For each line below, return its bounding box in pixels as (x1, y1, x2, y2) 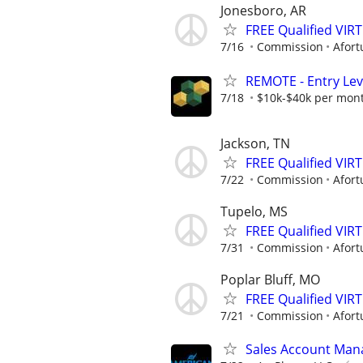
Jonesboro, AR (220, 2, 306, 20)
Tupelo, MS (220, 202, 288, 220)
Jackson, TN (220, 134, 290, 152)
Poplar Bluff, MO (220, 271, 320, 289)
